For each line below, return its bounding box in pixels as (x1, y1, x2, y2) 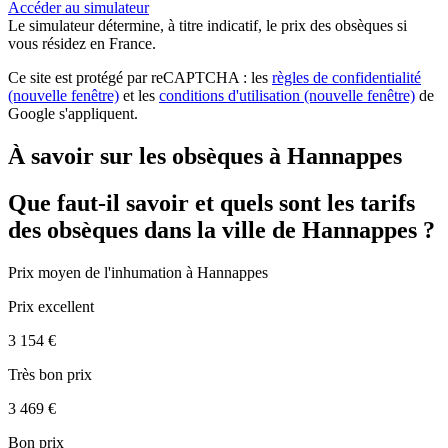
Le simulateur (8, 17, 98, 35)
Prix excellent (8, 298, 94, 316)
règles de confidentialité (272, 69, 421, 87)
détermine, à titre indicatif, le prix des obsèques (98, 17, 397, 35)
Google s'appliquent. (8, 105, 138, 123)
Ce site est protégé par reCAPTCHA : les (8, 69, 272, 87)
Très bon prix (8, 366, 92, 384)
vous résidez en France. (8, 35, 156, 53)
